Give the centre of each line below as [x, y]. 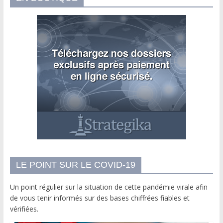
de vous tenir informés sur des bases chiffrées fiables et [100, 198]
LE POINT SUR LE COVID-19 [75, 165]
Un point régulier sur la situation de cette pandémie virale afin [109, 187]
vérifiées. [24, 209]
